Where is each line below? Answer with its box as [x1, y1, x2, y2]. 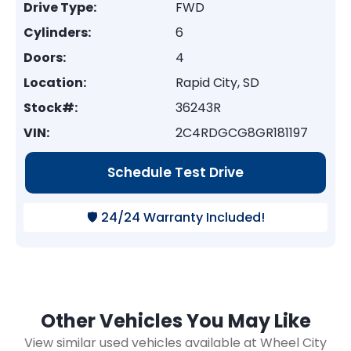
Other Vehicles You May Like [40, 308, 311, 334]
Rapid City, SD [175, 74, 259, 92]
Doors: [24, 49, 66, 67]
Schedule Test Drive [107, 163, 244, 182]
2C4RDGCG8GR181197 [175, 124, 308, 142]
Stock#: [24, 99, 78, 117]
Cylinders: [24, 24, 91, 42]
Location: [24, 74, 86, 92]
